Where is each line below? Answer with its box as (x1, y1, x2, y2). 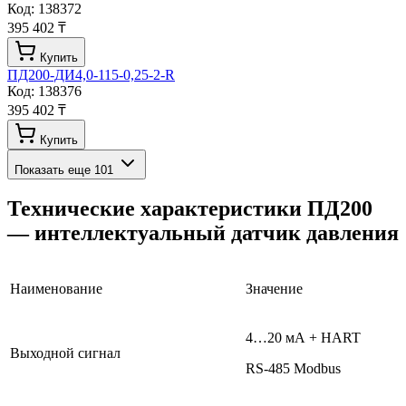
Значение (246, 281, 303, 297)
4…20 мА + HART (246, 330, 361, 346)
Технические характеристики (7, 197, 307, 221)
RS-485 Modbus (246, 361, 341, 377)
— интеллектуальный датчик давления (7, 221, 399, 246)
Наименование (10, 281, 102, 297)
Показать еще (14, 162, 94, 177)
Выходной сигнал (10, 345, 121, 362)
